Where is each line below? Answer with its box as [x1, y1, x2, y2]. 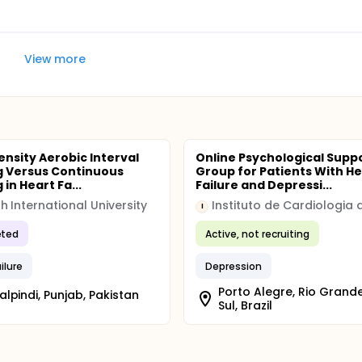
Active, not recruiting [205, 226, 309, 241]
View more [23, 50, 86, 67]
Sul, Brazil [218, 297, 272, 314]
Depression [205, 259, 263, 273]
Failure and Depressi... [196, 177, 332, 193]
